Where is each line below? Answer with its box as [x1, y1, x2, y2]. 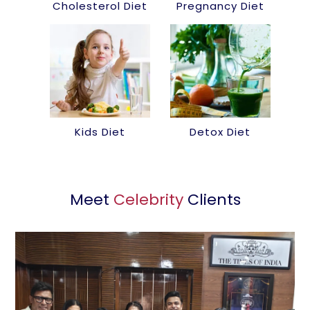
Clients [183, 188, 241, 210]
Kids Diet [74, 124, 125, 139]
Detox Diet [190, 124, 250, 139]
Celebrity [113, 188, 183, 210]
